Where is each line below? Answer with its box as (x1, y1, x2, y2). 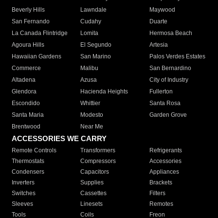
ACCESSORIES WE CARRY (12, 134, 107, 143)
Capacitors (80, 168, 109, 176)
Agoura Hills (12, 41, 44, 49)
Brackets (149, 179, 172, 186)
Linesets (80, 200, 103, 208)
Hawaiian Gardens (12, 53, 61, 60)
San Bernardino (149, 65, 191, 72)
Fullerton (149, 88, 173, 95)
